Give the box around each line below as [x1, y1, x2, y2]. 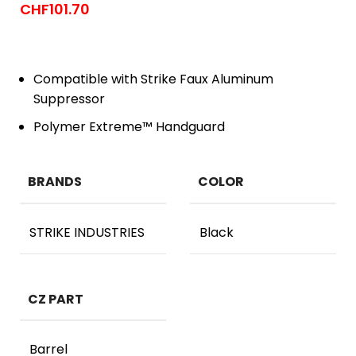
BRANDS [28, 172, 82, 191]
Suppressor [33, 90, 105, 108]
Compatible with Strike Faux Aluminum [33, 70, 273, 88]
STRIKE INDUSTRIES [29, 222, 145, 242]
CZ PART [28, 289, 83, 308]
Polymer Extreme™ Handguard [33, 118, 225, 136]
